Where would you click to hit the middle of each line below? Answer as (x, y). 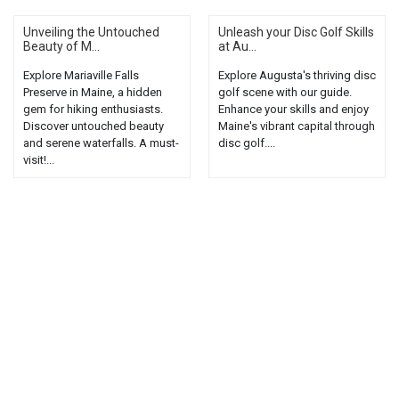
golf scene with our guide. (285, 92)
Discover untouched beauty (94, 126)
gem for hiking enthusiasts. (93, 109)
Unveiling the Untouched (91, 32)
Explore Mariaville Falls (81, 75)
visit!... (39, 160)
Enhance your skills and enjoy (293, 109)
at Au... (237, 46)
